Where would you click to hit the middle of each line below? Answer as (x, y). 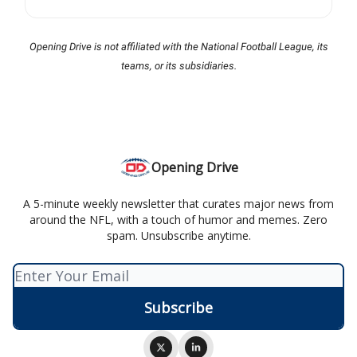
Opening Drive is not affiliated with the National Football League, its (178, 47)
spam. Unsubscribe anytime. (178, 236)
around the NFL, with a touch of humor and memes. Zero (178, 220)
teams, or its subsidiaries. (178, 66)
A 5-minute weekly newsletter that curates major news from (178, 204)
